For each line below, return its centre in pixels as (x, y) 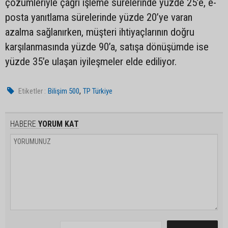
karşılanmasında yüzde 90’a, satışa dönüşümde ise (107, 47)
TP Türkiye (98, 91)
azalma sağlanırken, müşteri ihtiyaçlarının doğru (100, 32)
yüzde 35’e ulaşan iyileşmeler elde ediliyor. (91, 62)
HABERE (23, 124)
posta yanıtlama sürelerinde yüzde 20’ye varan (99, 17)
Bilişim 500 (64, 91)
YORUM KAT (58, 124)
